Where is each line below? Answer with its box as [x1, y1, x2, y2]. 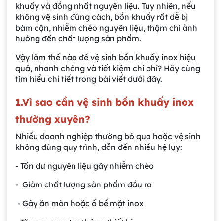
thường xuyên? [15, 112, 90, 125]
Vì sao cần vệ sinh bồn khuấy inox [22, 95, 194, 108]
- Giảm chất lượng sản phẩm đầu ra [15, 179, 152, 189]
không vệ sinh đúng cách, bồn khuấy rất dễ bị [15, 11, 188, 22]
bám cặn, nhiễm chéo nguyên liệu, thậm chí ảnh [15, 22, 197, 33]
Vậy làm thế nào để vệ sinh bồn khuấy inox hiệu [15, 52, 196, 62]
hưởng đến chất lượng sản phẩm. [15, 33, 141, 43]
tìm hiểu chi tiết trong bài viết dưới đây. [15, 74, 162, 84]
